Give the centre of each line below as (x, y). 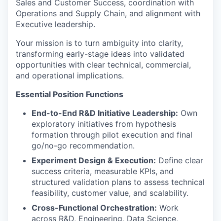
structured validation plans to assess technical (118, 182)
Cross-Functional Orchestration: (94, 207)
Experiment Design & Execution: (94, 160)
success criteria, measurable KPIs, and (103, 171)
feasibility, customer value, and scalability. (110, 193)
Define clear (180, 160)
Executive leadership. (55, 24)
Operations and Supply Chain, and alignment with (108, 13)
